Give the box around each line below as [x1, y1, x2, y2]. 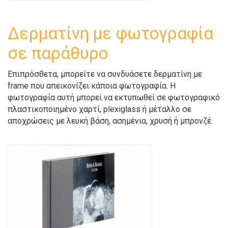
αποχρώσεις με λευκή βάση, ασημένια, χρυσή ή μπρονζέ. [8, 116, 213, 126]
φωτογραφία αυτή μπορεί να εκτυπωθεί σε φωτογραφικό [8, 93, 220, 102]
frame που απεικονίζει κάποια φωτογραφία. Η [8, 81, 176, 91]
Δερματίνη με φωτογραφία [8, 23, 213, 43]
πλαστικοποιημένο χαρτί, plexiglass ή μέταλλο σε [8, 104, 191, 114]
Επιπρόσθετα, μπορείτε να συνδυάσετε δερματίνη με [8, 69, 202, 79]
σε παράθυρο [8, 43, 108, 63]
